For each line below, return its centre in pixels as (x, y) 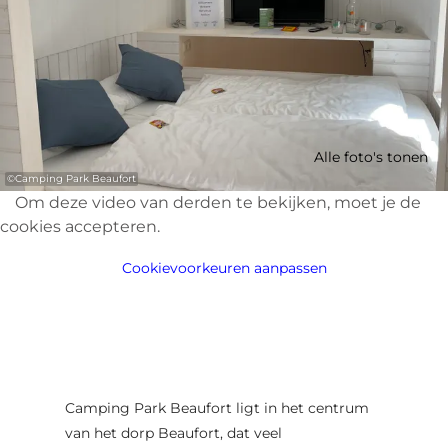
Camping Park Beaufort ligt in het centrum (216, 407)
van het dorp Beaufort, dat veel (173, 432)
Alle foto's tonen (371, 156)
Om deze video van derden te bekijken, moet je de (218, 202)
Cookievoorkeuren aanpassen (224, 267)
